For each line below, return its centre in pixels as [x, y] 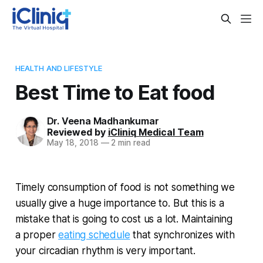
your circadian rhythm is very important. [105, 250]
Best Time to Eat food [115, 92]
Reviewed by [77, 132]
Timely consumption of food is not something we [125, 187]
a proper [37, 235]
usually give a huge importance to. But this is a [119, 203]
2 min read [129, 142]
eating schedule [94, 235]
